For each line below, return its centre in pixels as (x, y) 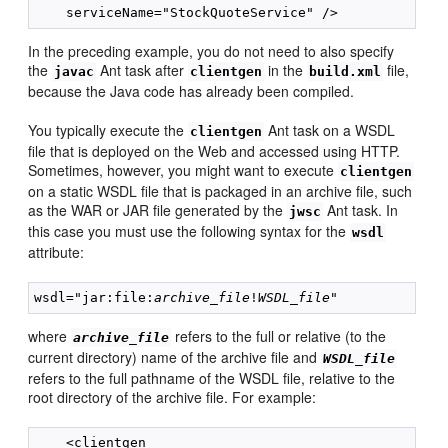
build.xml (345, 72)
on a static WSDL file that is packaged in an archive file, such (220, 191)
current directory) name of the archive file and (175, 357)
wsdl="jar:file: (94, 298)
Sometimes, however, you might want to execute (183, 170)
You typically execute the (108, 130)
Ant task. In (361, 210)
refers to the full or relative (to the (279, 336)
